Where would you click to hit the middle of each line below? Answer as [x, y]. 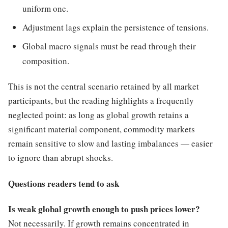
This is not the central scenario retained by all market [104, 87]
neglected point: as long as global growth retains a [98, 115]
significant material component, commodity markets [102, 129]
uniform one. [45, 9]
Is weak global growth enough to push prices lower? [104, 209]
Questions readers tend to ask [64, 183]
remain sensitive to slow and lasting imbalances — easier [110, 144]
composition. [46, 61]
